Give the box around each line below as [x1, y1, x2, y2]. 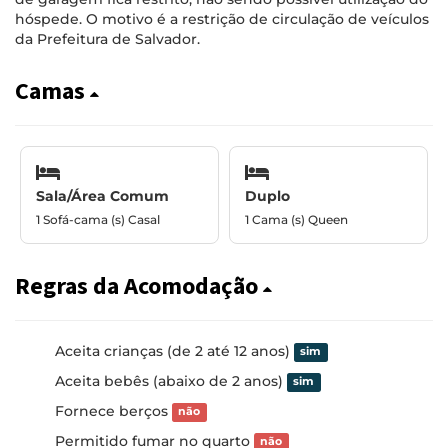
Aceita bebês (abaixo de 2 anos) [55, 371, 287, 390]
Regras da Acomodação [15, 270, 263, 302]
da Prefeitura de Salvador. [15, 30, 200, 48]
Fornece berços [55, 401, 172, 420]
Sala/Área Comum [36, 186, 169, 205]
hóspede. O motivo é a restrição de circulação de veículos [15, 10, 429, 28]
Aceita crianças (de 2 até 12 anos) [55, 341, 294, 360]
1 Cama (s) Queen [245, 211, 348, 227]
